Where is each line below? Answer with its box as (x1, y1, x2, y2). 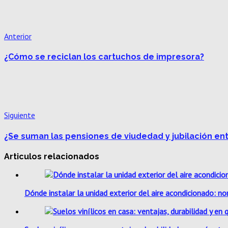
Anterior (4, 31, 32, 41)
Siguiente (4, 110, 35, 121)
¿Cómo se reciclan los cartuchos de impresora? (4, 52, 204, 62)
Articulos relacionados (4, 151, 99, 161)
